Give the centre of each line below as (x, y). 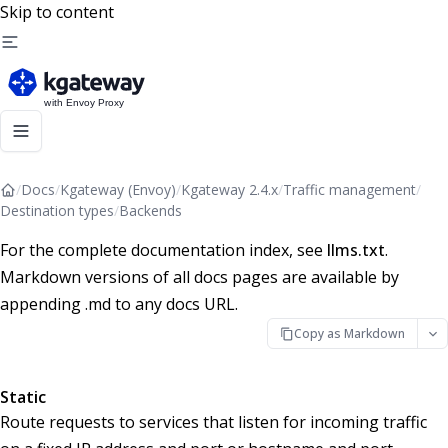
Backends (150, 210)
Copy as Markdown (350, 333)
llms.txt (356, 250)
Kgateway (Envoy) (118, 189)
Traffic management (349, 189)
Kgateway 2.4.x (229, 189)
